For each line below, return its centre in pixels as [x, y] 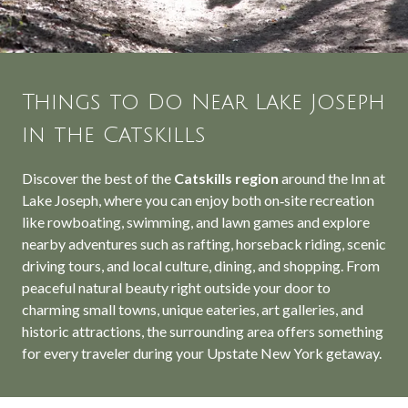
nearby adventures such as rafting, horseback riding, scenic [204, 244]
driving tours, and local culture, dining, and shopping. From [201, 265]
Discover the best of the [98, 178]
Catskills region [228, 178]
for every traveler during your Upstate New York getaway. [202, 353]
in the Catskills [114, 135]
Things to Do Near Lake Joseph [204, 102]
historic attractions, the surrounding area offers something [203, 331]
